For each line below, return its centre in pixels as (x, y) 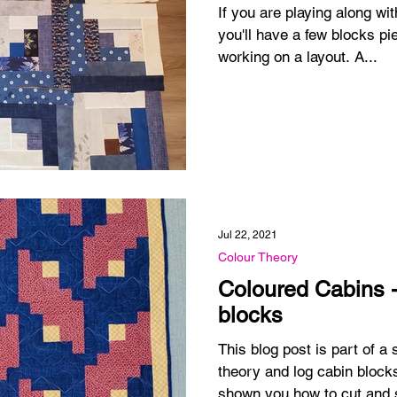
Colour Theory (258, 257)
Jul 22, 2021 (248, 235)
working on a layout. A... (366, 57)
